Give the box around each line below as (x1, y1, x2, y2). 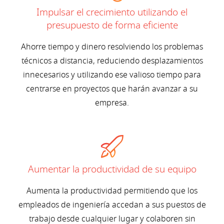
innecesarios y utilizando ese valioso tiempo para (23, 69, 201, 81)
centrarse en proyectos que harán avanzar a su (26, 83, 198, 95)
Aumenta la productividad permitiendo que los (26, 185, 197, 197)
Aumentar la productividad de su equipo (27, 162, 196, 177)
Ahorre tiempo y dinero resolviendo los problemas (21, 41, 203, 53)
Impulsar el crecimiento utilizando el (36, 5, 187, 20)
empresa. (95, 97, 129, 109)
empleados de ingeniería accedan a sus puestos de (18, 199, 206, 211)
